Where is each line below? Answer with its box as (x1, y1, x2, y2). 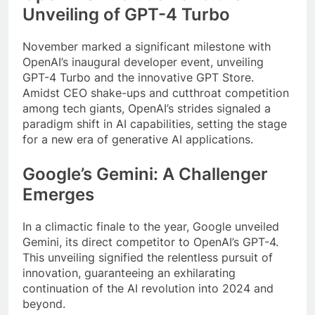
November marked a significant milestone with (22, 39, 271, 54)
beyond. (22, 296, 65, 311)
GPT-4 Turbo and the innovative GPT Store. (22, 70, 254, 85)
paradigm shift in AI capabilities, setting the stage (22, 117, 287, 131)
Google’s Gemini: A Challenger (22, 164, 268, 185)
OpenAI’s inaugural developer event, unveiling (22, 55, 264, 70)
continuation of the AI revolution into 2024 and (22, 281, 274, 295)
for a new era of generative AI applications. (22, 132, 253, 147)
